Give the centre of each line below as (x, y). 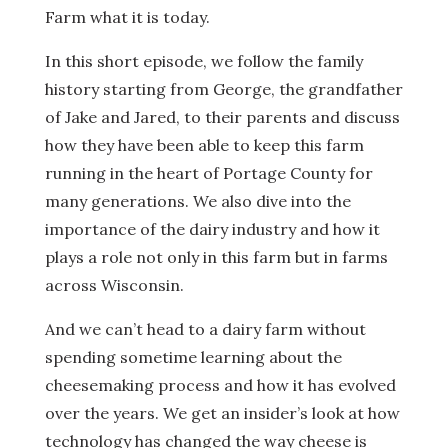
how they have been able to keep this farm (204, 145)
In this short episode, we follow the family (203, 61)
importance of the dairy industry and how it (212, 229)
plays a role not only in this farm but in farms (216, 257)
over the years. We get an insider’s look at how (222, 413)
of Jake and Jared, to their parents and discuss (222, 117)
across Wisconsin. (114, 285)
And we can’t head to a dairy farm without (205, 329)
